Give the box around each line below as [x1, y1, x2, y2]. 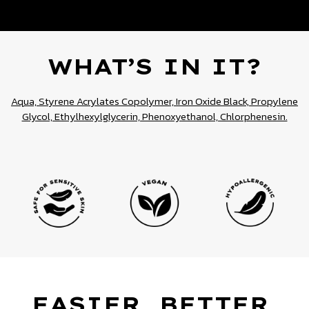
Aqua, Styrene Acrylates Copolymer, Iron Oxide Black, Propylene [11, 93, 298, 110]
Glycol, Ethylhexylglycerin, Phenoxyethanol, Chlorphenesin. [21, 108, 288, 125]
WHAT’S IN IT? [48, 52, 261, 81]
